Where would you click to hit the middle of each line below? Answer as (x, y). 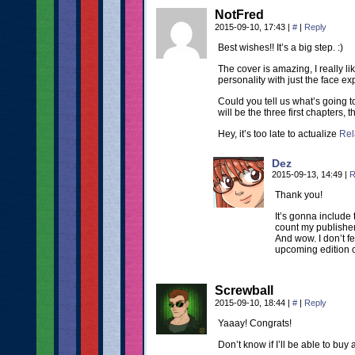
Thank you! (299, 195)
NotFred (239, 15)
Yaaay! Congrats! (255, 323)
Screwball (244, 290)
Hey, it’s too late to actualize (279, 134)
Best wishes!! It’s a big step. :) (281, 48)
